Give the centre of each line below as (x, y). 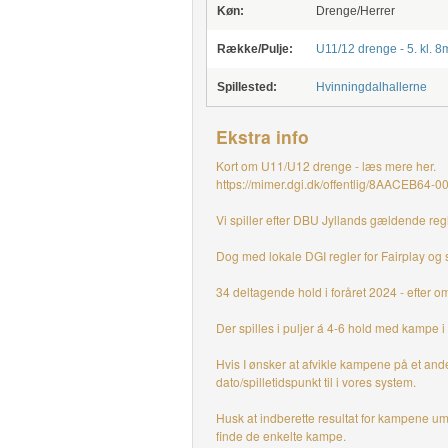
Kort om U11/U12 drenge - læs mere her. (325, 165)
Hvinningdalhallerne (371, 87)
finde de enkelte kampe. (282, 435)
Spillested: (246, 87)
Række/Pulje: (254, 49)
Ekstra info (262, 136)
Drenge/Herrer (355, 11)
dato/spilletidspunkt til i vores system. (317, 381)
